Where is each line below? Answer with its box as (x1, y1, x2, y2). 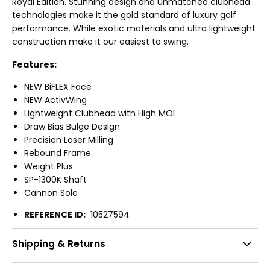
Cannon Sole (24, 187, 78, 199)
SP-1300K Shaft (24, 174, 87, 186)
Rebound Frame (24, 147, 91, 160)
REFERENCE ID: (24, 209, 86, 221)
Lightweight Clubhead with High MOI (24, 107, 175, 120)
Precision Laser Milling (24, 134, 113, 146)
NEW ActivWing (24, 94, 87, 107)
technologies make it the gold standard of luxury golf (12, 9, 236, 22)
